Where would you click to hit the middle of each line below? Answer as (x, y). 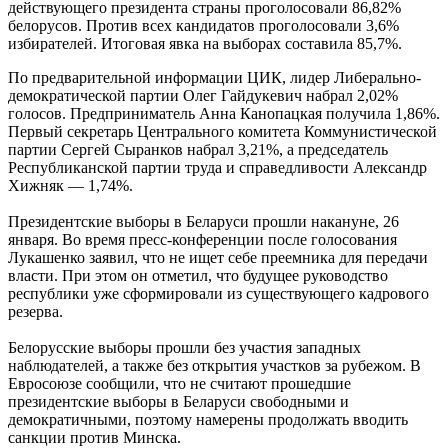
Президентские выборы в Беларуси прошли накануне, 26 (203, 221)
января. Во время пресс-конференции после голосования (202, 239)
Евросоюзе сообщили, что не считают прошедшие (179, 383)
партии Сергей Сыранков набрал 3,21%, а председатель (198, 149)
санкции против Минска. (94, 437)
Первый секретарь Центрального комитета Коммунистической (222, 131)
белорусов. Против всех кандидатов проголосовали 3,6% (203, 25)
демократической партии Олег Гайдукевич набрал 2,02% (203, 95)
